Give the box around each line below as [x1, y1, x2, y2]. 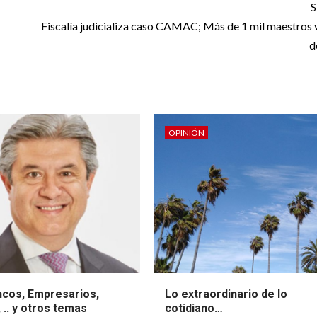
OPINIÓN [168, 127, 205, 139]
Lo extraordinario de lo [165, 287, 288, 301]
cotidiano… [165, 301, 224, 316]
